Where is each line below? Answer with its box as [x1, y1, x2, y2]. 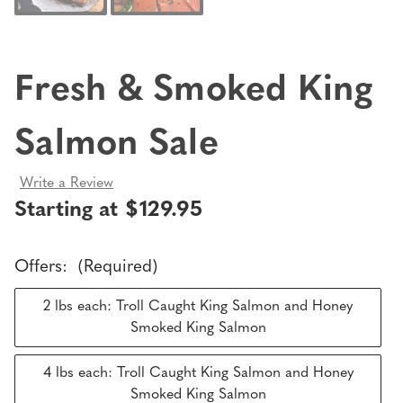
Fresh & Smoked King [14, 73, 372, 110]
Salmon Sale [14, 127, 219, 164]
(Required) [78, 258, 157, 276]
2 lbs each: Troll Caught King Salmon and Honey [43, 299, 353, 314]
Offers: [14, 258, 73, 276]
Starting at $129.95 [14, 199, 202, 221]
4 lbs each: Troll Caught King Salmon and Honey [42, 365, 354, 381]
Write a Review [20, 175, 113, 191]
